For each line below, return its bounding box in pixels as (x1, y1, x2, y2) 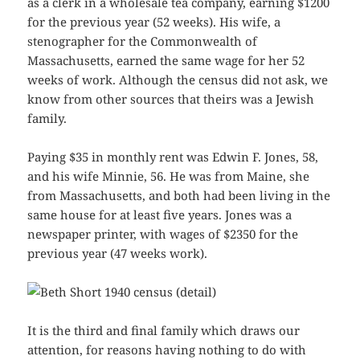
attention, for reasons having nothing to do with (27, 342, 307, 358)
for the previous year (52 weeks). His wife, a (27, 14, 281, 31)
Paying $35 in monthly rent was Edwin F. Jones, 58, (27, 149, 319, 166)
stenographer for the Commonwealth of (27, 33, 258, 50)
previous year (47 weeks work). (27, 245, 211, 262)
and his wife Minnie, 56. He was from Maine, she (27, 168, 310, 185)
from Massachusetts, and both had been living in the (27, 187, 331, 204)
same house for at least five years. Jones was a (27, 207, 292, 223)
